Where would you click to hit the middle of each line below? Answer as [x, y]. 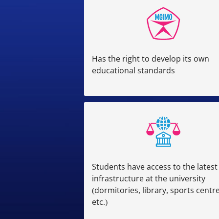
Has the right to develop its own [151, 58]
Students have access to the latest [155, 167]
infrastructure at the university [149, 179]
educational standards [133, 70]
